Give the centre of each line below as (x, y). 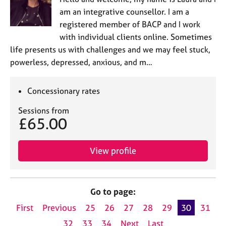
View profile (113, 150)
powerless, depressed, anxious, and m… (81, 62)
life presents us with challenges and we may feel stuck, (110, 49)
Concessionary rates (64, 91)
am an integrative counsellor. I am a (124, 11)
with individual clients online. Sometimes (135, 37)
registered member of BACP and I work (130, 24)
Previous (59, 207)
